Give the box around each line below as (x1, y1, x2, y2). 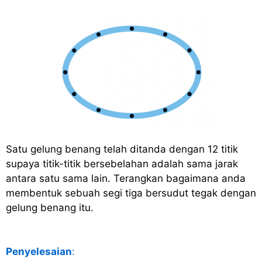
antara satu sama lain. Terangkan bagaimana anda (6, 172, 246, 184)
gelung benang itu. (6, 201, 94, 213)
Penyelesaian (6, 246, 72, 258)
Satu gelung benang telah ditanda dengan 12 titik (6, 143, 238, 155)
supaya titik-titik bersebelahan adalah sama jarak (6, 157, 238, 170)
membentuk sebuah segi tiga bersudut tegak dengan (6, 187, 256, 199)
